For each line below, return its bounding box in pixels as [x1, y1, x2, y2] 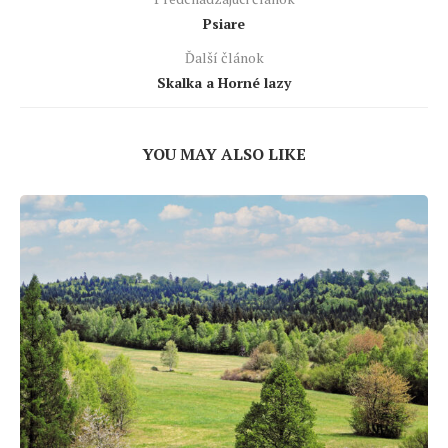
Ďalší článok [184, 48, 264, 68]
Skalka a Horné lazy [157, 73, 291, 93]
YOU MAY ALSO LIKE [142, 143, 306, 166]
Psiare [203, 14, 245, 34]
